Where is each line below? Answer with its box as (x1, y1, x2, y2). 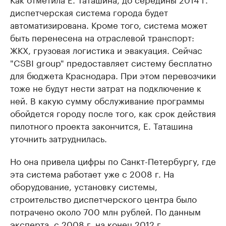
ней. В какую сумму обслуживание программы (10, 93, 204, 106)
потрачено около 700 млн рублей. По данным (10, 204, 201, 217)
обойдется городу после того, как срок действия (10, 105, 216, 119)
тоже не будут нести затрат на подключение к (10, 80, 201, 94)
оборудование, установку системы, (10, 179, 157, 192)
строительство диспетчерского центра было (10, 191, 197, 205)
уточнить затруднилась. (10, 131, 107, 144)
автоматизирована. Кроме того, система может (10, 17, 207, 31)
